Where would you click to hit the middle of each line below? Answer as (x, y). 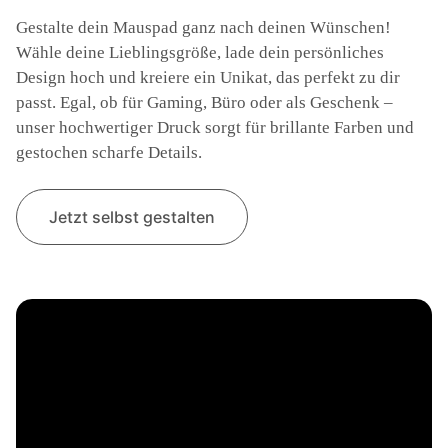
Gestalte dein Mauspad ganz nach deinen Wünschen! (203, 27)
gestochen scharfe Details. (109, 152)
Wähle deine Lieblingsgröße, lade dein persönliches (200, 52)
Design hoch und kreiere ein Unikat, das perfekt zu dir (208, 77)
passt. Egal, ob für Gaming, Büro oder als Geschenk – (204, 102)
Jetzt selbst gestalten (132, 216)
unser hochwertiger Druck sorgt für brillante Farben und (215, 127)
